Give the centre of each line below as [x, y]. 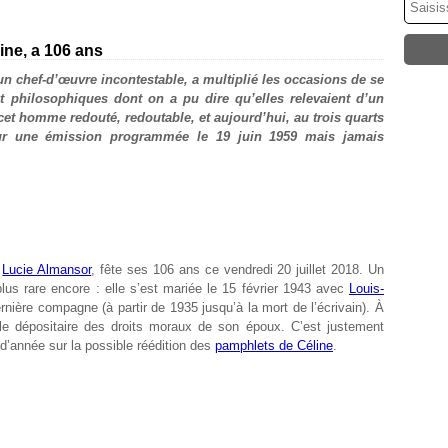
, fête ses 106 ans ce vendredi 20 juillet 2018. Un [237, 269]
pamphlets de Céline [274, 345]
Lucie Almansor [47, 269]
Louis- [366, 288]
